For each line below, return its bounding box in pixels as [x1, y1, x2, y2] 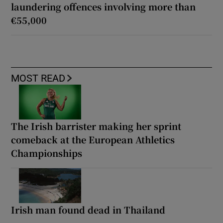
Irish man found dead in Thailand [11, 203, 166, 217]
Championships [11, 146, 83, 160]
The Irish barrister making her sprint [11, 119, 182, 133]
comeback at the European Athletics [11, 133, 175, 146]
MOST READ [11, 73, 66, 84]
